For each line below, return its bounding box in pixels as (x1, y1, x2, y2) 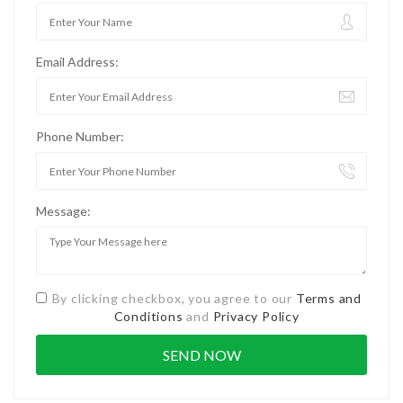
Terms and (295, 291, 362, 306)
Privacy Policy (212, 309, 300, 324)
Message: (36, 203, 91, 219)
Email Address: (36, 54, 119, 69)
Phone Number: (36, 129, 124, 144)
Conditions (113, 309, 184, 324)
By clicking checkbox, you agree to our (51, 291, 296, 306)
